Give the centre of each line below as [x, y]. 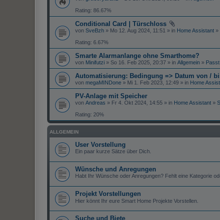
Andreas [96, 103]
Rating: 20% [90, 115]
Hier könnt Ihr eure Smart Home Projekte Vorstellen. [137, 201]
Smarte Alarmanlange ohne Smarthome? [137, 56]
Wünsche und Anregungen [116, 169]
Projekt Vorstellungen [108, 194]
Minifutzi [95, 63]
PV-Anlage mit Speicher [111, 96]
